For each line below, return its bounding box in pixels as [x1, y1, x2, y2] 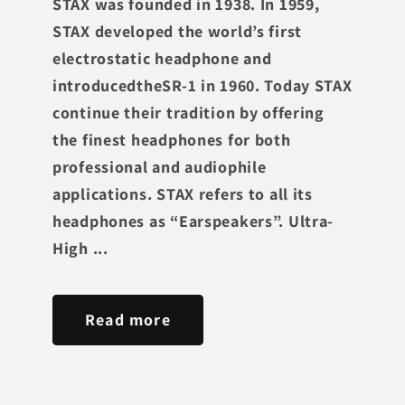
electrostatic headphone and [52, 47, 272, 69]
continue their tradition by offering [52, 101, 325, 123]
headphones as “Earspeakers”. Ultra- [52, 210, 334, 231]
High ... [52, 237, 108, 259]
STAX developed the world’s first [52, 20, 303, 42]
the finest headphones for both [52, 128, 291, 150]
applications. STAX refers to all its [52, 183, 313, 204]
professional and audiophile [52, 155, 267, 177]
